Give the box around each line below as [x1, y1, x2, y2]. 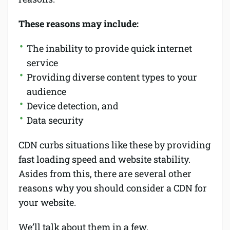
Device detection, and [27, 100, 119, 112]
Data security [27, 114, 85, 127]
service [27, 56, 58, 69]
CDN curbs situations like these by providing [18, 139, 210, 151]
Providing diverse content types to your [27, 71, 197, 84]
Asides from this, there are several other [18, 167, 191, 180]
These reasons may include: [18, 17, 139, 30]
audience [27, 85, 66, 98]
